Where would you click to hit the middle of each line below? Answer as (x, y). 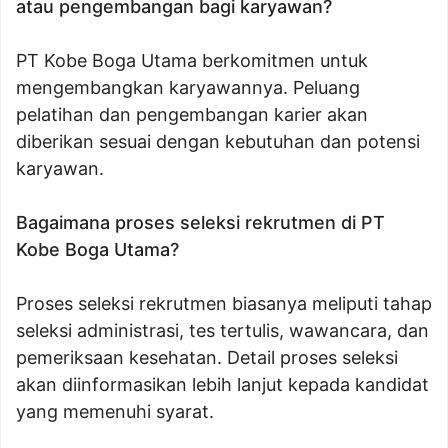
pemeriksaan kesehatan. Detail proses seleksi (207, 357)
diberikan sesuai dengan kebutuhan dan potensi (218, 141)
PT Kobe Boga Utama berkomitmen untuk (192, 60)
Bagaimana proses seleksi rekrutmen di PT (200, 222)
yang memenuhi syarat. (115, 411)
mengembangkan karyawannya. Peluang (188, 87)
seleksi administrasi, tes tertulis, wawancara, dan (222, 330)
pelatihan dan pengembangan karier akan (192, 114)
